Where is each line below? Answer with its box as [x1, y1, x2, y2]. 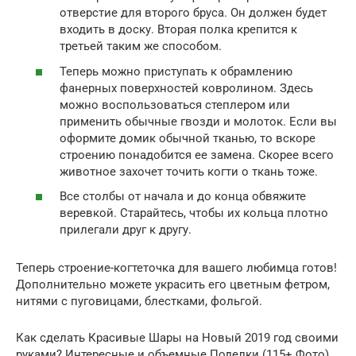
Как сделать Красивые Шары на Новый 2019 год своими [16, 331, 339, 345]
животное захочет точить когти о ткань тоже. [60, 164, 318, 179]
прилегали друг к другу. [60, 222, 192, 237]
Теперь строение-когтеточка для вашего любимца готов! [16, 261, 337, 275]
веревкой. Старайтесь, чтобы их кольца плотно [60, 206, 328, 220]
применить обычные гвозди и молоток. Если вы [60, 114, 337, 129]
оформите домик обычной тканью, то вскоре [60, 130, 315, 145]
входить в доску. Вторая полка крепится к [60, 22, 297, 37]
